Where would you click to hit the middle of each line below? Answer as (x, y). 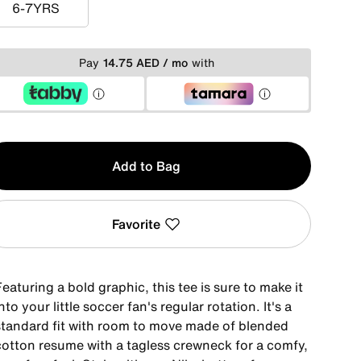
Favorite (136, 224)
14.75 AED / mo (145, 62)
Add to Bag (146, 166)
